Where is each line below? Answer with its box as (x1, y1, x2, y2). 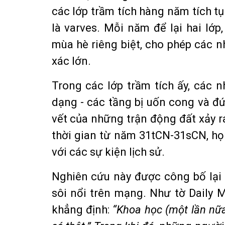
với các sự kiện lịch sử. (51, 145, 165, 158)
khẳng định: (51, 203, 113, 216)
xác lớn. (51, 54, 91, 67)
